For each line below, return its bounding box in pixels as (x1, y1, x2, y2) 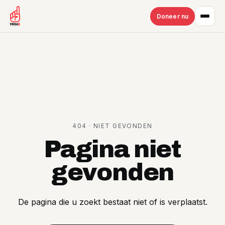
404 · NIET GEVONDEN (72, 122, 153, 130)
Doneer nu (156, 12, 188, 20)
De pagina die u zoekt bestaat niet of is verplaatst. (18, 197, 207, 207)
